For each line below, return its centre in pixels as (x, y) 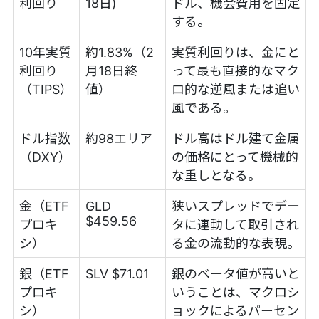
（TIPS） (46, 89)
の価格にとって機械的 (235, 157)
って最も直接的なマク (235, 70)
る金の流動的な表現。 (235, 243)
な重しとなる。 (216, 175)
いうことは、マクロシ (235, 292)
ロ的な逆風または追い (235, 89)
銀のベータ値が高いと (235, 273)
